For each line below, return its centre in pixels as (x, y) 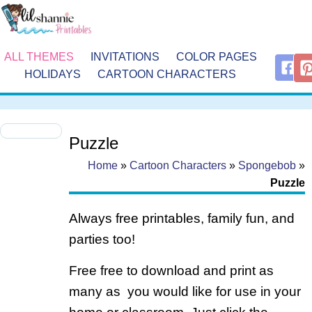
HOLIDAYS (53, 74)
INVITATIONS (125, 56)
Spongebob (267, 166)
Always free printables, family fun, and (181, 219)
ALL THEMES (39, 56)
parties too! (102, 240)
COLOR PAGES (216, 56)
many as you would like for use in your (185, 291)
